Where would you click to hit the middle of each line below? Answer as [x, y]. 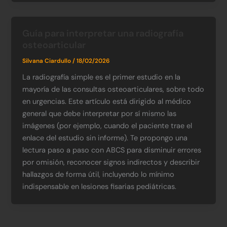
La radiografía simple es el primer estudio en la [102, 77]
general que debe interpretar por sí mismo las [100, 113]
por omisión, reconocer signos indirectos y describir [111, 162]
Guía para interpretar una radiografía [103, 33]
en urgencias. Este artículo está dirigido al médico [107, 101]
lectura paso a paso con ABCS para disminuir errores [112, 150]
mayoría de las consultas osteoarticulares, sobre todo [113, 89]
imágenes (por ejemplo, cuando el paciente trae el [107, 126]
